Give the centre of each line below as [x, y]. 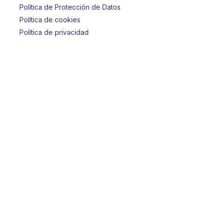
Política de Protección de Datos [70, 7]
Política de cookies [50, 20]
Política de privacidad [54, 32]
